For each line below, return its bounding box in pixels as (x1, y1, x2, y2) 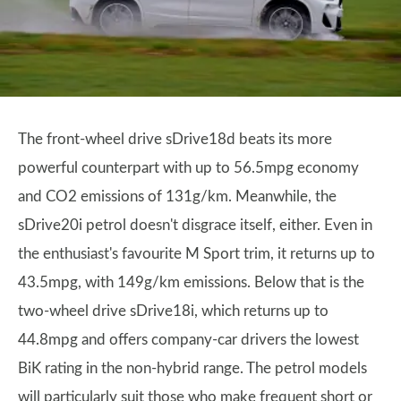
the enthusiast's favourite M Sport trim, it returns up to (18, 246, 375, 261)
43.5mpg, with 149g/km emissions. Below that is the (18, 275, 364, 290)
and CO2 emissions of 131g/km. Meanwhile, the (18, 189, 337, 204)
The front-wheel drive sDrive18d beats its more (18, 132, 332, 147)
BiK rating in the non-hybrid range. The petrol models (18, 361, 367, 376)
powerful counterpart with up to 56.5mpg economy (18, 160, 359, 175)
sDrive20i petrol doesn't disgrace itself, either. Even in (18, 218, 372, 233)
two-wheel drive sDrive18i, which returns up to (18, 303, 328, 319)
